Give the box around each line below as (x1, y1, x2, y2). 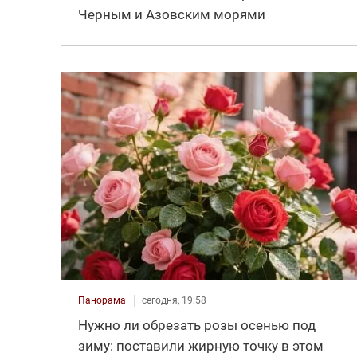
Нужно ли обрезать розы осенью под (77, 316, 316, 333)
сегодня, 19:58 (141, 294, 206, 306)
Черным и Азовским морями (77, 6, 265, 22)
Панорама (77, 294, 126, 306)
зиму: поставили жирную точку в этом (77, 337, 324, 354)
